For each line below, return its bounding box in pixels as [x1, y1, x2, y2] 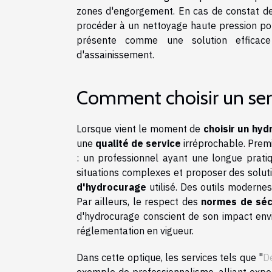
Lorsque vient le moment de [76, 123, 203, 135]
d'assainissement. [76, 49, 154, 61]
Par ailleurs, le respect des [76, 195, 202, 208]
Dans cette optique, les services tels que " [76, 251, 263, 263]
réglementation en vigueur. [76, 225, 194, 237]
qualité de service [95, 137, 182, 149]
